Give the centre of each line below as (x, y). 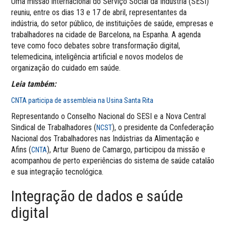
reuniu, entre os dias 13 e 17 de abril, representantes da (99, 13)
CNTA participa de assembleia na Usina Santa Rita (82, 101)
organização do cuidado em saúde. (66, 68)
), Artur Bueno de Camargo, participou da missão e (126, 150)
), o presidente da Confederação (163, 128)
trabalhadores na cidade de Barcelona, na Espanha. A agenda (106, 35)
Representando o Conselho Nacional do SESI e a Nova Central (109, 117)
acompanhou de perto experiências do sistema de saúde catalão (113, 161)
